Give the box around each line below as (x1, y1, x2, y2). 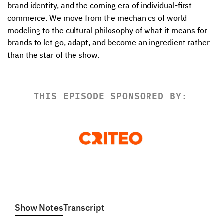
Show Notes (15, 204, 63, 213)
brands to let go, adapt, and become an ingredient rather (7, 39, 210, 47)
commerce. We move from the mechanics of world (7, 15, 187, 23)
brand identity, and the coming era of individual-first (7, 2, 192, 10)
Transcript (63, 204, 105, 213)
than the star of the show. (7, 52, 101, 60)
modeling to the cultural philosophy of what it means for (7, 27, 207, 35)
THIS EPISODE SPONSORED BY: (34, 88, 187, 103)
